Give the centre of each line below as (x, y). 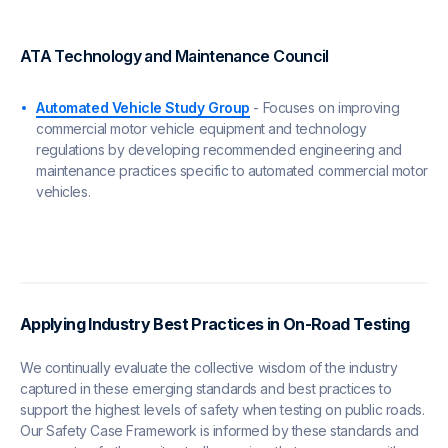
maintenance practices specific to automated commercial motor (232, 170)
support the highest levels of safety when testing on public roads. (222, 409)
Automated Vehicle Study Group (143, 107)
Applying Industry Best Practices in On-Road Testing (215, 323)
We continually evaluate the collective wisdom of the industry (209, 367)
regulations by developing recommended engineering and (219, 149)
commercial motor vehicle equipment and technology (201, 128)
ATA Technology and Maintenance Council (174, 55)
